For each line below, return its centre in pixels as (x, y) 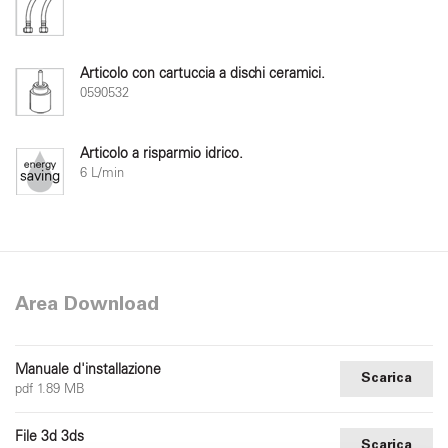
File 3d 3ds (49, 436)
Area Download (87, 305)
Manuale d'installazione (88, 369)
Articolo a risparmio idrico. (161, 153)
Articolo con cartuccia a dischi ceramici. (202, 73)
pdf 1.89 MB (50, 388)
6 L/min (102, 172)
